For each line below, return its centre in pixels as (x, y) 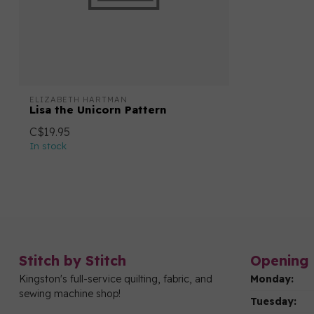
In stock (48, 146)
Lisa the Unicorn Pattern (98, 110)
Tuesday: (273, 302)
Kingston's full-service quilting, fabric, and (116, 279)
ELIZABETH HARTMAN (78, 100)
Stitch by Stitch (73, 261)
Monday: (272, 279)
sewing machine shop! (70, 294)
